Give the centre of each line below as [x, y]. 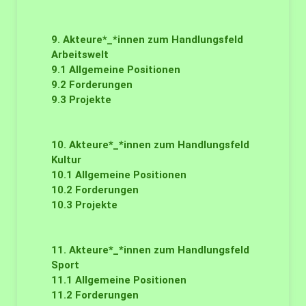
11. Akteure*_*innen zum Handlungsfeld [150, 250]
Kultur [66, 160]
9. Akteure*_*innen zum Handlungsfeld [147, 40]
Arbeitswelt [80, 55]
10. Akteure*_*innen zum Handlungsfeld [150, 145]
